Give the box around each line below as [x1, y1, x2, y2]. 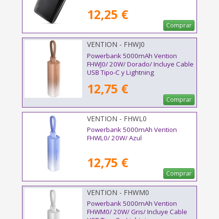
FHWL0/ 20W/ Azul [87, 133, 142, 142]
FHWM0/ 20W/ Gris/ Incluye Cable [87, 207, 187, 216]
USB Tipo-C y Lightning [87, 67, 154, 77]
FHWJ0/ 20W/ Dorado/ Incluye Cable [87, 59, 194, 68]
